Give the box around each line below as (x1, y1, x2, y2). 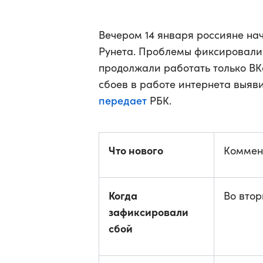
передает (99, 93, 147, 107)
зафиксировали (109, 204, 188, 219)
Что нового (109, 143, 163, 157)
